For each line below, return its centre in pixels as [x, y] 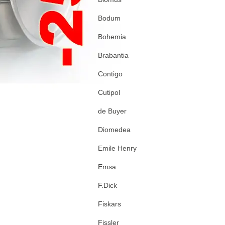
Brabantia [113, 55]
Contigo [110, 74]
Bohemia [112, 37]
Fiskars [109, 204]
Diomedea [114, 130]
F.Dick [107, 185]
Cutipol [109, 92]
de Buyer [112, 111]
